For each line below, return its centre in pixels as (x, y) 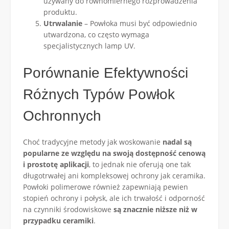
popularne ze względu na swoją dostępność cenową (114, 153)
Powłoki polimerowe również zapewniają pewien (106, 187)
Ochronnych (62, 116)
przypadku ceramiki (58, 220)
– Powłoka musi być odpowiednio (140, 24)
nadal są (176, 142)
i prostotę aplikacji (56, 164)
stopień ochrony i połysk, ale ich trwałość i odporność (114, 198)
